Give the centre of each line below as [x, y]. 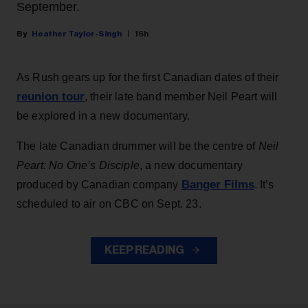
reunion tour [51, 96]
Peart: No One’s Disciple [78, 165]
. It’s [264, 184]
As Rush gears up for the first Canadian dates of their [148, 77]
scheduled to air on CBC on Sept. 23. [109, 203]
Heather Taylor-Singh [77, 33]
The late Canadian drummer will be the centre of [137, 146]
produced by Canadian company [99, 184]
